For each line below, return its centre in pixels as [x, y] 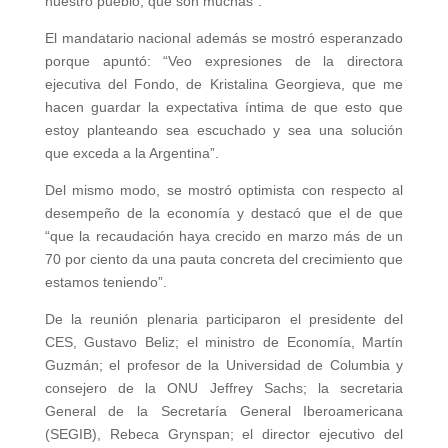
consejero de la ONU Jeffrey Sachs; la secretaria [224, 388]
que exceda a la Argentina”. [131, 153]
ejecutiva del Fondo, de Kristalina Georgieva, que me [224, 84]
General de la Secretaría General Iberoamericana [224, 411]
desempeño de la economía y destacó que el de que [224, 213]
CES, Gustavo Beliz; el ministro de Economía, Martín [224, 342]
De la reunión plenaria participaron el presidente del [224, 319]
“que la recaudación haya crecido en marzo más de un [224, 236]
